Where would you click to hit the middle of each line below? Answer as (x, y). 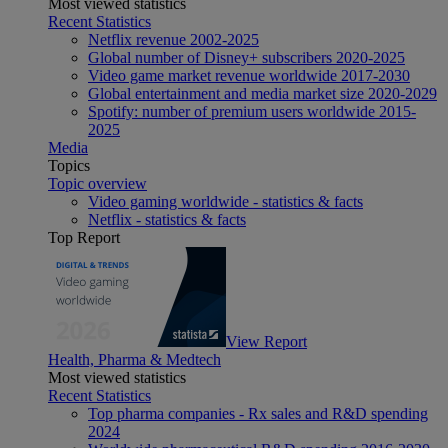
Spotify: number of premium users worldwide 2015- (252, 111)
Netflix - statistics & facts (167, 219)
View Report (266, 341)
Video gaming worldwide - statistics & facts (225, 201)
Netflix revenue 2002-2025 (173, 39)
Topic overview (97, 183)
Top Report (84, 237)
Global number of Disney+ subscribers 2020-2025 (246, 57)
